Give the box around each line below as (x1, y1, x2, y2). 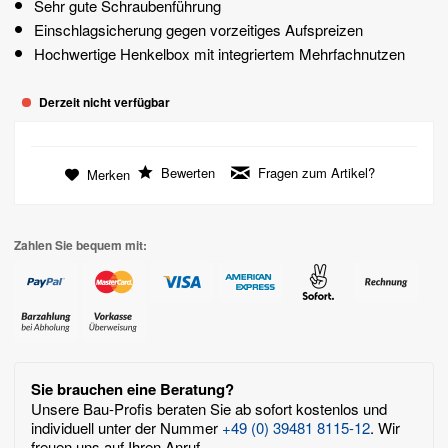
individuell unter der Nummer (31, 416, 222, 438)
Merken (87, 164, 130, 184)
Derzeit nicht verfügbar (36, 92, 170, 111)
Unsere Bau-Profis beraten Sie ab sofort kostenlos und (31, 397, 387, 419)
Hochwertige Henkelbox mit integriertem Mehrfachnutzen (34, 42, 405, 64)
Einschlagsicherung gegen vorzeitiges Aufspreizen (34, 18, 363, 40)
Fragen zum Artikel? (254, 162, 375, 182)
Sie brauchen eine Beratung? (31, 377, 234, 400)
